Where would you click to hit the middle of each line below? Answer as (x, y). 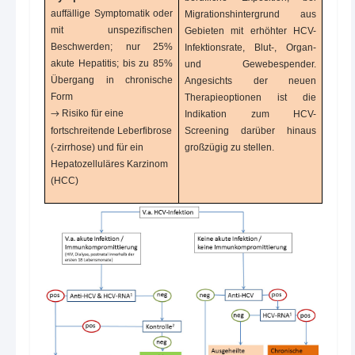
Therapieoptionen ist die (250, 98)
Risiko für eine (92, 114)
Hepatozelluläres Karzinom (110, 164)
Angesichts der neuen (250, 81)
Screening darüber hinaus (250, 131)
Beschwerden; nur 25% (112, 47)
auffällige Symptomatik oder (112, 14)
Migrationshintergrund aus (250, 15)
